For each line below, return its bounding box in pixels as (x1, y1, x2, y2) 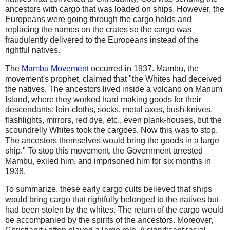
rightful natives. (5, 45, 60, 54)
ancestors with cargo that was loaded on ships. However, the (5, 4, 224, 13)
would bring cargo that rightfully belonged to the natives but (5, 195, 219, 204)
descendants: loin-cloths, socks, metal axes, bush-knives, (5, 105, 213, 114)
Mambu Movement (22, 64, 89, 73)
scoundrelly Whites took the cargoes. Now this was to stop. (5, 125, 218, 135)
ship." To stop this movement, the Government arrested (5, 146, 203, 155)
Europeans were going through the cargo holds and (5, 14, 191, 24)
